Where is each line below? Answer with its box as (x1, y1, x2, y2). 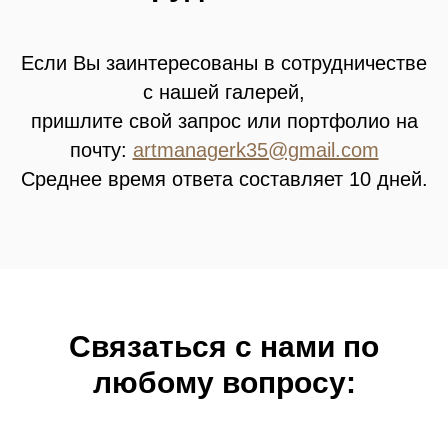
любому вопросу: (92, 366, 356, 400)
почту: (69, 139, 133, 162)
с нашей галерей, (143, 81, 305, 104)
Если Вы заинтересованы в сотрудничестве (21, 52, 427, 75)
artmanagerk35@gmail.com (132, 139, 379, 162)
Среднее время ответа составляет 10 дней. (20, 168, 428, 191)
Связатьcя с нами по (69, 330, 379, 364)
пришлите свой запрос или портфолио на (30, 110, 418, 133)
